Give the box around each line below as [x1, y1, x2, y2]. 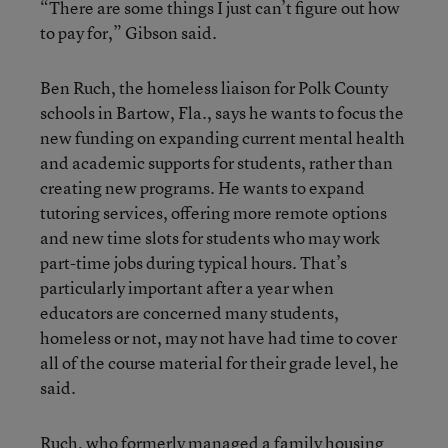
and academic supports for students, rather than [40, 150, 393, 174]
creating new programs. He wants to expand [40, 175, 365, 199]
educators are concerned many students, [40, 300, 339, 324]
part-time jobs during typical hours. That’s [40, 250, 347, 274]
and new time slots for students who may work [40, 225, 380, 249]
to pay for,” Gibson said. [40, 20, 217, 44]
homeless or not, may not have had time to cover [40, 325, 397, 349]
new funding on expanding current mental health [40, 125, 405, 149]
